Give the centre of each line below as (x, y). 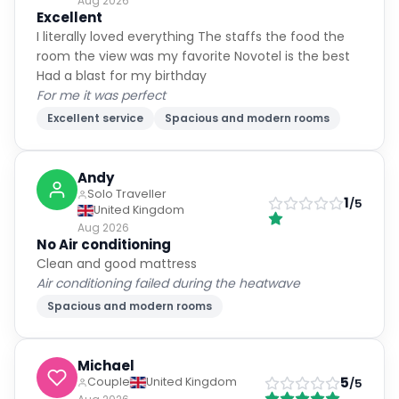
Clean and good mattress (117, 264)
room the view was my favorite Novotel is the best (193, 56)
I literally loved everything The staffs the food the (191, 37)
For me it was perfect (101, 95)
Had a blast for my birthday (122, 76)
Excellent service (95, 118)
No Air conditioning (104, 244)
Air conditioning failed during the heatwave (168, 283)
